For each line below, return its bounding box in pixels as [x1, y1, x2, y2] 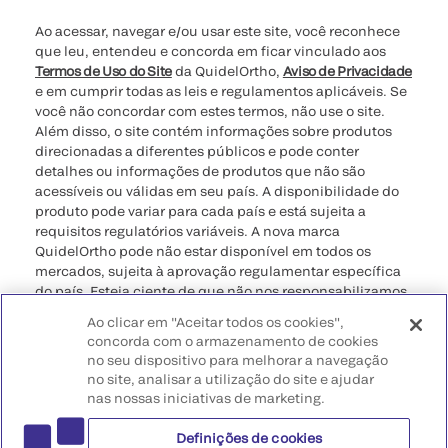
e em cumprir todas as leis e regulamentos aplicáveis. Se [35, 83, 407, 99]
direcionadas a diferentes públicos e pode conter [35, 143, 359, 159]
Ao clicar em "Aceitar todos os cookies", [87, 314, 345, 330]
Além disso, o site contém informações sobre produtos [35, 123, 392, 139]
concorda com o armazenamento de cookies [87, 333, 379, 349]
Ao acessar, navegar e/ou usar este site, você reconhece [35, 23, 400, 39]
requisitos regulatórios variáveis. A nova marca [35, 223, 340, 239]
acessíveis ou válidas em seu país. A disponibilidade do [35, 183, 399, 199]
